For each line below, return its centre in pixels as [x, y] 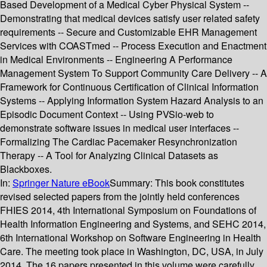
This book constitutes [200, 183]
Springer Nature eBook [61, 183]
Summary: [132, 183]
